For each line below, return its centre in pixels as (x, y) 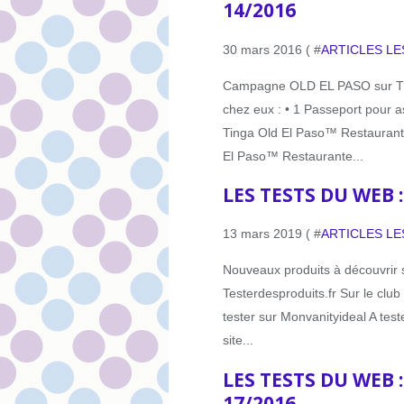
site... (238, 340)
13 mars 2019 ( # (272, 234)
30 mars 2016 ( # (272, 49)
